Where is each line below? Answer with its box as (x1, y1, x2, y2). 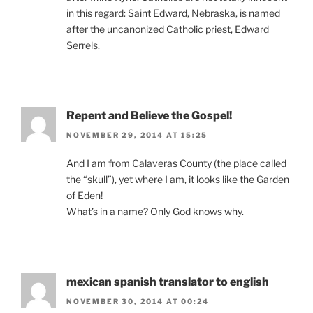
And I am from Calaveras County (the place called (66, 157, 286, 169)
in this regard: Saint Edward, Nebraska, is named (66, 6, 280, 19)
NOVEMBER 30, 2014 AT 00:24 (66, 297, 210, 306)
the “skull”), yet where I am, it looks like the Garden (66, 173, 289, 185)
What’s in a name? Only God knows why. (66, 205, 244, 217)
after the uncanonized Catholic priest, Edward (66, 22, 269, 35)
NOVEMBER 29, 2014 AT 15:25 (66, 131, 208, 139)
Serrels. (66, 38, 100, 51)
